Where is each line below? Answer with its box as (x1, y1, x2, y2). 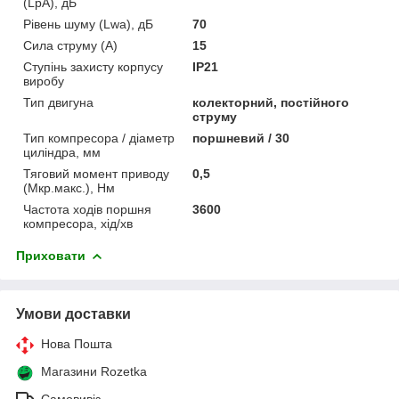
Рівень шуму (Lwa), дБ (23, 16, 153, 31)
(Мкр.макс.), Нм (23, 180, 115, 195)
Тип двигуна (23, 94, 94, 110)
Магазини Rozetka (41, 363, 147, 379)
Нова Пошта (41, 336, 112, 351)
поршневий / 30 (192, 130, 290, 145)
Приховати (16, 248, 85, 263)
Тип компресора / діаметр (23, 130, 175, 145)
